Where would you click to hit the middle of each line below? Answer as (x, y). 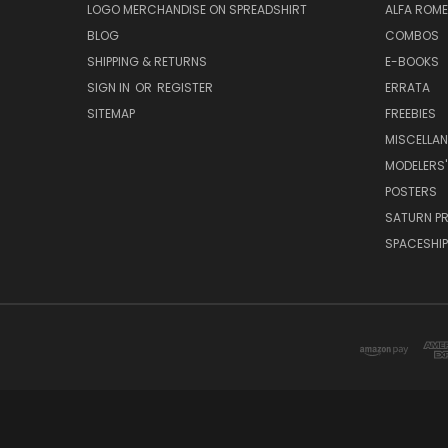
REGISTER (185, 88)
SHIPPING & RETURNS (147, 62)
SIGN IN (110, 88)
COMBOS (411, 36)
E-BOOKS (411, 62)
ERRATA (407, 88)
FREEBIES (410, 114)
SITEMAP (111, 114)
